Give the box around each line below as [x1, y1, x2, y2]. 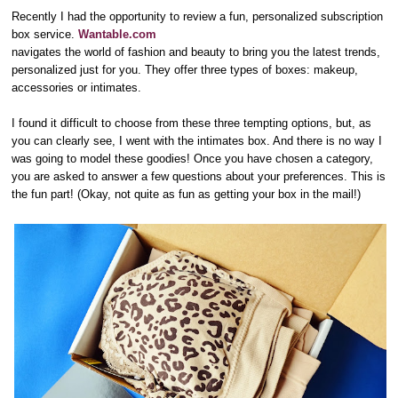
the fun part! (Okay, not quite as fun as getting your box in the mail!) [12, 187, 362, 201]
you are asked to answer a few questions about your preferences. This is [12, 169, 386, 183]
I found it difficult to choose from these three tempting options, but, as [12, 115, 372, 130]
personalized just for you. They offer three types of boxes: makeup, [12, 62, 359, 76]
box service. [12, 27, 79, 41]
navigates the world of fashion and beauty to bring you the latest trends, [12, 44, 381, 59]
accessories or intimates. [12, 80, 142, 94]
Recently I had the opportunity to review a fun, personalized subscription [12, 9, 384, 23]
